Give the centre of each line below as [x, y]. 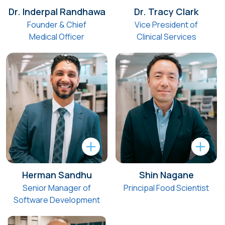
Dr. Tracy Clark [166, 11]
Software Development [57, 200]
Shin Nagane [166, 175]
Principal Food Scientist [166, 188]
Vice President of [166, 24]
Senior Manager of [57, 188]
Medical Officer [57, 36]
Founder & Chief [57, 24]
